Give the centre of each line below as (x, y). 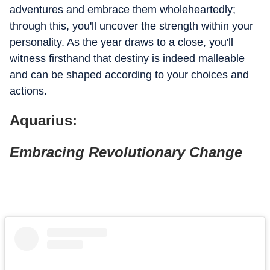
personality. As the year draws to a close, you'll (121, 42)
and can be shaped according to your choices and (129, 75)
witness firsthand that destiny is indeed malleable (127, 58)
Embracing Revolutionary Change (126, 152)
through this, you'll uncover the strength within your (131, 26)
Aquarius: (43, 120)
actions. (28, 91)
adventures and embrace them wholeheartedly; (123, 10)
